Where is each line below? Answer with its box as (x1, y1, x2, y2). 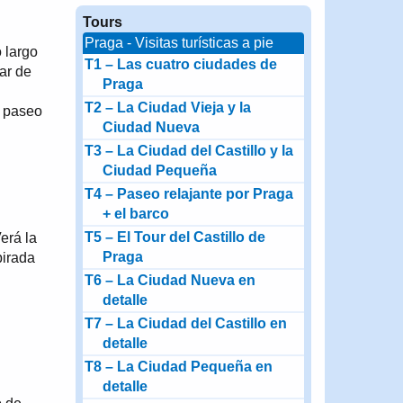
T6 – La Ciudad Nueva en (84, 273, 255, 288)
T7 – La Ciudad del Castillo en (84, 316, 287, 331)
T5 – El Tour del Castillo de (84, 229, 265, 245)
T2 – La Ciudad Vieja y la (84, 100, 251, 115)
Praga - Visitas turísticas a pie (84, 35, 273, 50)
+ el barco (102, 206, 169, 221)
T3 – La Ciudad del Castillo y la (84, 143, 293, 158)
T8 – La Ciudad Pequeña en (84, 359, 273, 374)
